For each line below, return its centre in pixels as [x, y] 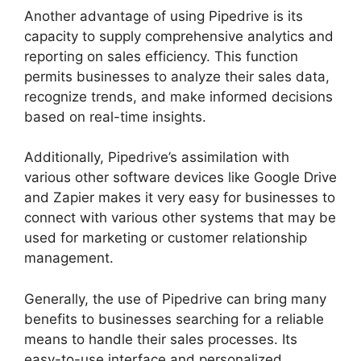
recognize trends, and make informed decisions [178, 96]
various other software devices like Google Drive [180, 178]
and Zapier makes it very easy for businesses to [180, 198]
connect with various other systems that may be [180, 218]
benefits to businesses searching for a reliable [174, 319]
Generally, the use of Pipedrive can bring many [175, 299]
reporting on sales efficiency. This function [161, 56]
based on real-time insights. [115, 116]
